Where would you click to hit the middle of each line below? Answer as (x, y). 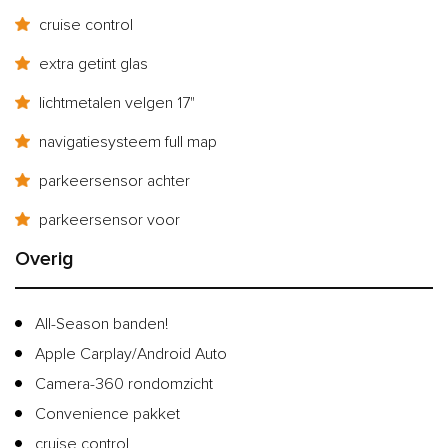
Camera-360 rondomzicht (124, 383)
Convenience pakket (107, 413)
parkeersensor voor (107, 219)
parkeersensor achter (112, 180)
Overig (44, 258)
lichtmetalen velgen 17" (115, 102)
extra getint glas (91, 63)
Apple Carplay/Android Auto (131, 353)
